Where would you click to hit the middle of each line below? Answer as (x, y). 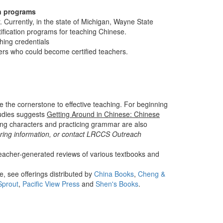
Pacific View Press (51, 184)
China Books (114, 174)
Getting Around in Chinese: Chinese (103, 114)
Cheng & (152, 174)
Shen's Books (117, 184)
